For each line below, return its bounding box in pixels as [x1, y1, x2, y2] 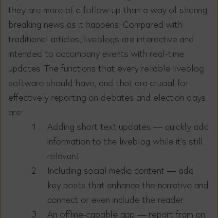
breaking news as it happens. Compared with [8, 18, 182, 30]
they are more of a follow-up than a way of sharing [8, 3, 207, 16]
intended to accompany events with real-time [8, 47, 184, 59]
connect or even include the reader [47, 193, 183, 205]
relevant [47, 149, 79, 162]
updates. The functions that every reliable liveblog [8, 62, 204, 74]
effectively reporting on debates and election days [8, 91, 206, 103]
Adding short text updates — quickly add [47, 120, 209, 132]
